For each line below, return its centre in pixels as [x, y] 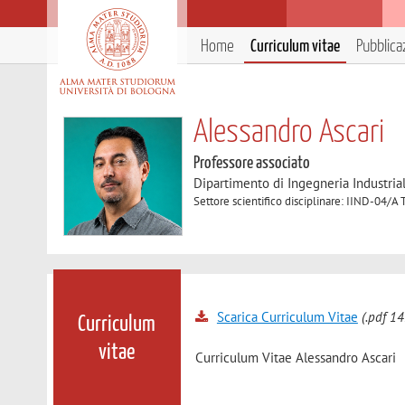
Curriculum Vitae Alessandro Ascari [296, 358]
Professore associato [252, 163]
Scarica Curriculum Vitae [287, 317]
